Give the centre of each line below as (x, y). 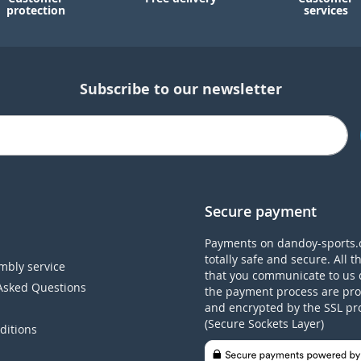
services (326, 10)
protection (35, 10)
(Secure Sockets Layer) (264, 324)
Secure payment (261, 211)
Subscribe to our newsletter (180, 89)
